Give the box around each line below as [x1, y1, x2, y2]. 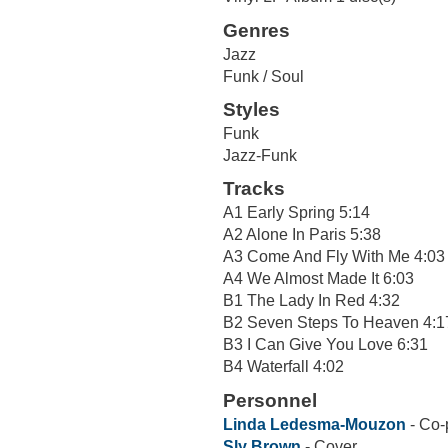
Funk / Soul [223, 67, 304, 85]
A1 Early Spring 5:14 [223, 204, 370, 222]
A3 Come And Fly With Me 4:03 [223, 248, 445, 266]
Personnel [223, 389, 317, 411]
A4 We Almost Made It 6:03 [223, 270, 414, 288]
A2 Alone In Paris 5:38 [223, 226, 381, 244]
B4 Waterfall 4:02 [223, 358, 344, 376]
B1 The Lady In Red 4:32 [223, 292, 400, 310]
